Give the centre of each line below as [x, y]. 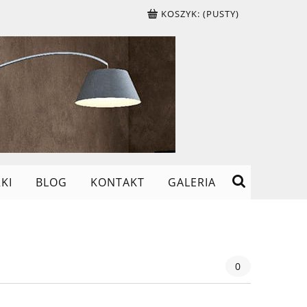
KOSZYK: [181, 14]
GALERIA [192, 182]
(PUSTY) [221, 14]
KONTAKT [118, 182]
